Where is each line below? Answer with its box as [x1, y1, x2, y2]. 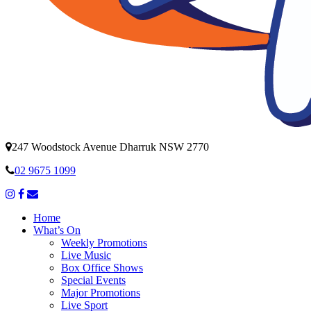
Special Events [61, 274, 126, 286]
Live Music [61, 249, 111, 261]
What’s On [33, 224, 81, 236]
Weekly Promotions [61, 237, 147, 249]
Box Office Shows [61, 262, 143, 274]
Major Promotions [61, 287, 140, 299]
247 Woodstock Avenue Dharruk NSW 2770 [12, 141, 209, 153]
